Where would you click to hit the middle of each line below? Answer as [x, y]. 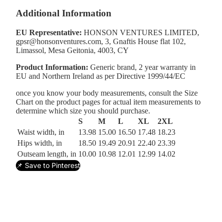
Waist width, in [41, 132]
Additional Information [64, 13]
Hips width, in [40, 143]
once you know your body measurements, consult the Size [107, 93]
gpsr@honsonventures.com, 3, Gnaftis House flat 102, [101, 41]
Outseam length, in [47, 154]
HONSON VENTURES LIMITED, [140, 32]
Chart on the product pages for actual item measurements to [108, 102]
